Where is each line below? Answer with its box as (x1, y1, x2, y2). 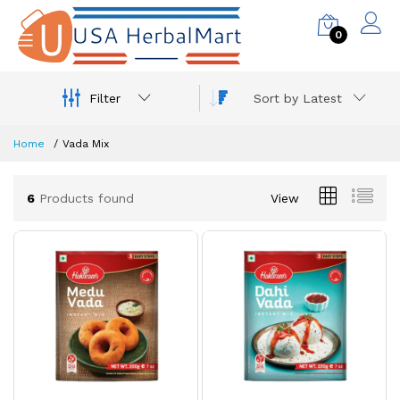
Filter (88, 90, 121, 105)
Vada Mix (62, 137, 109, 150)
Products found (35, 191, 134, 205)
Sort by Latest (254, 91, 342, 105)
